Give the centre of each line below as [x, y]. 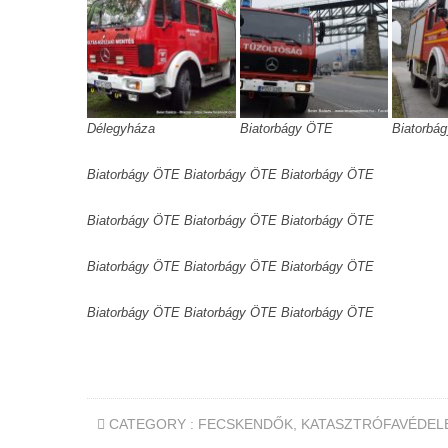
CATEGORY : [151, 423]
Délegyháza [121, 128]
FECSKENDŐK [245, 423]
